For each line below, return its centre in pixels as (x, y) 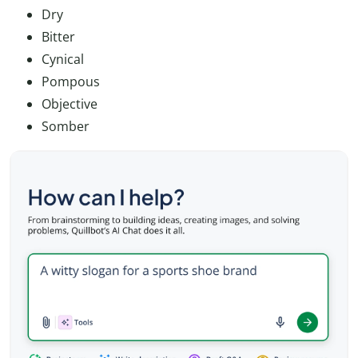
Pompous (71, 81)
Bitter (58, 36)
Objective (70, 103)
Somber (66, 126)
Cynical (63, 59)
